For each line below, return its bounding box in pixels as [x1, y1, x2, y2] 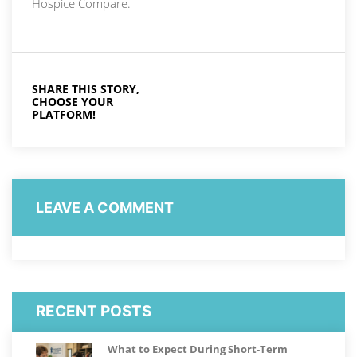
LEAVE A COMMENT [36, 198, 174, 216]
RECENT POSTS [36, 301, 151, 320]
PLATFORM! [32, 106, 96, 122]
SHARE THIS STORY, [32, 80, 139, 96]
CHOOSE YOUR [32, 93, 113, 109]
